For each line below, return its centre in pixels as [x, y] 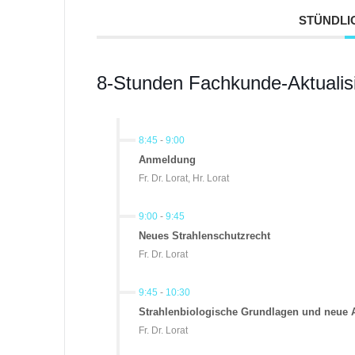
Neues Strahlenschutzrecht [204, 236]
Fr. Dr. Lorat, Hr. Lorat [183, 179]
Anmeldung [167, 160]
